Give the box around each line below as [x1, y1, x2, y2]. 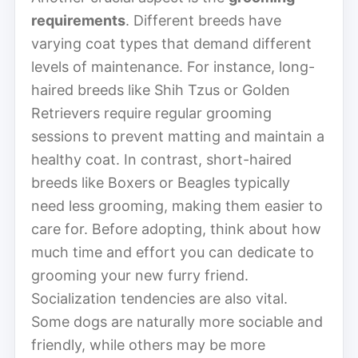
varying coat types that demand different [31, 34, 312, 52]
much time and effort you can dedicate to [31, 243, 314, 261]
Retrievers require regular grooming [31, 104, 272, 121]
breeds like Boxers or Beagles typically [31, 173, 290, 191]
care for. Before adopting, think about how [31, 220, 321, 237]
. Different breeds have [125, 11, 281, 29]
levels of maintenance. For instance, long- [31, 58, 315, 75]
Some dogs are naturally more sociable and [31, 312, 323, 330]
